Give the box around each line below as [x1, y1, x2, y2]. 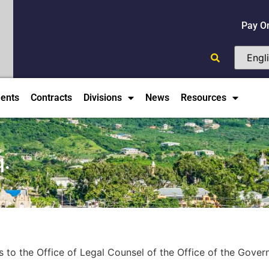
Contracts [31, 91, 72, 103]
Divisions [83, 91, 122, 103]
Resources [181, 91, 226, 103]
